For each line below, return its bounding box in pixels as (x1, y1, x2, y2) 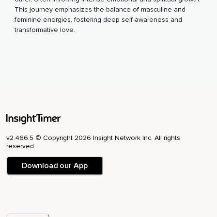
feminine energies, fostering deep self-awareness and (15, 15, 182, 24)
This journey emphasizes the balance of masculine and (15, 5, 186, 14)
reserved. (6, 142, 35, 151)
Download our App (22, 161, 88, 171)
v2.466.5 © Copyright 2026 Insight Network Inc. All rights (6, 134, 180, 142)
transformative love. (15, 26, 75, 34)
